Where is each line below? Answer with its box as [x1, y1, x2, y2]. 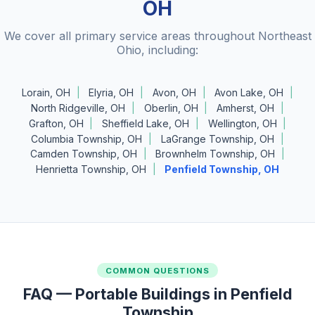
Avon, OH [152, 86, 196, 99]
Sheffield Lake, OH [102, 117, 190, 129]
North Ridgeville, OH [31, 102, 126, 115]
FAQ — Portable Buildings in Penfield [22, 284, 292, 303]
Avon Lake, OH [214, 86, 284, 99]
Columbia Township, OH [31, 132, 143, 145]
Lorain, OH [21, 86, 70, 99]
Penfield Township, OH [165, 163, 280, 176]
